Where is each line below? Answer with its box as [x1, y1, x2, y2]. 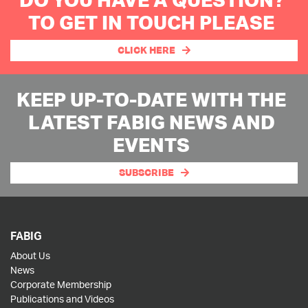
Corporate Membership [10, 278, 111, 290]
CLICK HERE [117, 44, 175, 56]
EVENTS [113, 133, 190, 157]
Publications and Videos [10, 293, 114, 305]
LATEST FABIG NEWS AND [27, 110, 275, 134]
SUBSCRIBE [118, 166, 174, 179]
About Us [10, 250, 50, 261]
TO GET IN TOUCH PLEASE [28, 10, 274, 34]
